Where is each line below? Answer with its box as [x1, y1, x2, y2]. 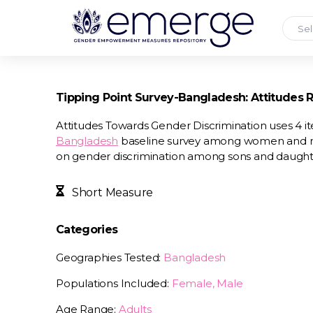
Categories [56, 223, 118, 236]
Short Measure [69, 186, 154, 199]
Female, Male [171, 277, 243, 290]
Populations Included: [56, 277, 172, 290]
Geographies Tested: [56, 251, 164, 264]
